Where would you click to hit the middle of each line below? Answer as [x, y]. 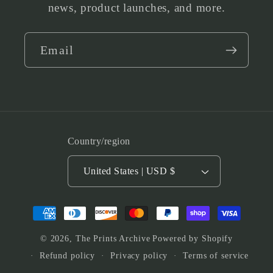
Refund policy [67, 256]
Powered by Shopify [193, 239]
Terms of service [216, 256]
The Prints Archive [113, 239]
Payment [50, 207]
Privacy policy [139, 256]
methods [50, 225]
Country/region [99, 141]
